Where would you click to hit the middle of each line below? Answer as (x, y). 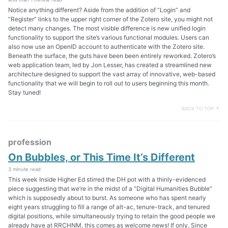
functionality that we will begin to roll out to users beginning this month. (109, 83)
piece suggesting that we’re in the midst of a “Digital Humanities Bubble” (110, 188)
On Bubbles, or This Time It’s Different (102, 157)
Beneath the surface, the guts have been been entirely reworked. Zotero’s (112, 56)
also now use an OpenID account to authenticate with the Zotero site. (106, 47)
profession (30, 142)
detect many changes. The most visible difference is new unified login (107, 28)
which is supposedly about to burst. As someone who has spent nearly (107, 197)
